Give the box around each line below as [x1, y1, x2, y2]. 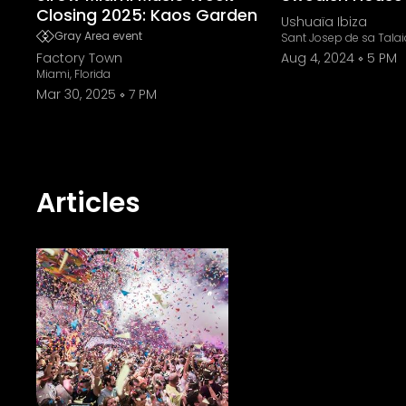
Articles [36, 184, 140, 222]
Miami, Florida [36, 66, 111, 82]
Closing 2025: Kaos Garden [36, 4, 257, 26]
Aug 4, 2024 [281, 49, 354, 67]
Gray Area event [54, 28, 142, 43]
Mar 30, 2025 [36, 85, 116, 103]
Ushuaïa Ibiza [281, 13, 367, 31]
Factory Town [36, 49, 122, 67]
